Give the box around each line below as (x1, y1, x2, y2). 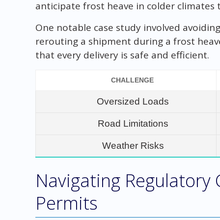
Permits (35, 191, 98, 215)
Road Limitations (97, 118, 168, 129)
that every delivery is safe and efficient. (35, 48, 209, 61)
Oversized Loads (97, 96, 169, 107)
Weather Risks (102, 140, 164, 151)
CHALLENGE (111, 76, 154, 84)
